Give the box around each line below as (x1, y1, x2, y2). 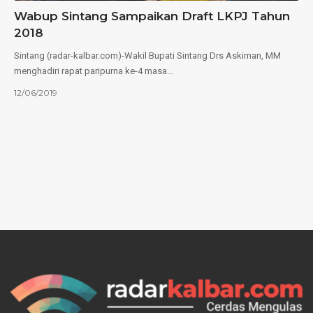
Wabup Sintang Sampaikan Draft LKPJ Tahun (14, 8, 290, 23)
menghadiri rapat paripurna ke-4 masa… (14, 65, 173, 76)
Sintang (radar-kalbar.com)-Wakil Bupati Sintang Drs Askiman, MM (14, 50, 281, 61)
